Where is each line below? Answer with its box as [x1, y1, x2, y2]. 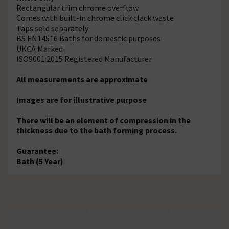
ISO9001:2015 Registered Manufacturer [16, 53, 153, 64]
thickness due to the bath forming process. [16, 125, 177, 135]
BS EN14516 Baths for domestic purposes [16, 33, 161, 43]
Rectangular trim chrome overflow [16, 2, 139, 13]
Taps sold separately [16, 22, 88, 33]
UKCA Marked [16, 43, 63, 54]
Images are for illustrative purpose [16, 94, 147, 105]
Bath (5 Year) [16, 155, 63, 166]
